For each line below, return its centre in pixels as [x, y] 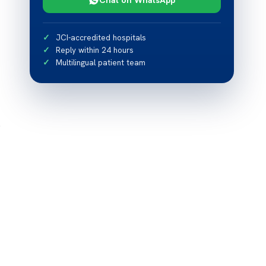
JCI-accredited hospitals [101, 37]
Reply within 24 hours [95, 50]
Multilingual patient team [101, 62]
